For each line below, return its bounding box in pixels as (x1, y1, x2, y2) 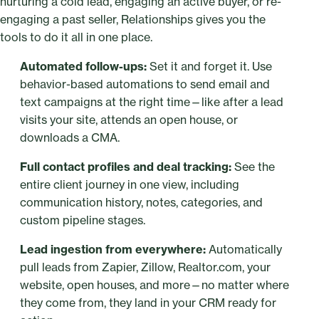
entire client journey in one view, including (20, 177, 239, 192)
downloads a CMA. (20, 130, 120, 145)
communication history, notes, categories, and (20, 194, 263, 209)
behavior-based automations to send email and (20, 76, 270, 91)
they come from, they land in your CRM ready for (20, 295, 276, 310)
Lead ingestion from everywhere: (20, 241, 206, 256)
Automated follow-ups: (20, 58, 150, 73)
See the (231, 159, 275, 174)
